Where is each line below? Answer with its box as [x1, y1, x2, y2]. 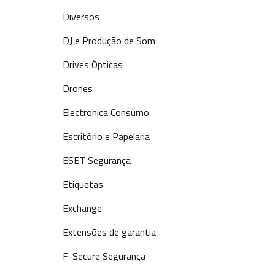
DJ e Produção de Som [63, 31, 155, 50]
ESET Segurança [63, 151, 131, 169]
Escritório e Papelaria [63, 127, 150, 145]
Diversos [63, 7, 99, 26]
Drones [63, 79, 93, 98]
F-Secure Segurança [63, 247, 145, 265]
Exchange [63, 199, 102, 217]
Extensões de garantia [63, 223, 156, 241]
